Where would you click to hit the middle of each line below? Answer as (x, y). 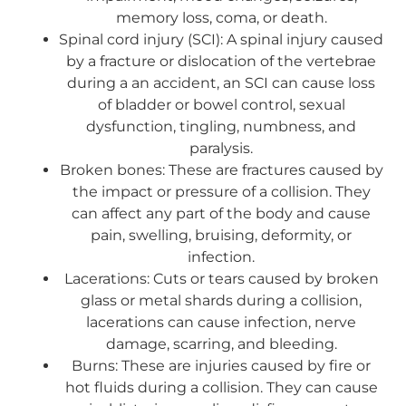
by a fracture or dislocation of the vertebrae (221, 61)
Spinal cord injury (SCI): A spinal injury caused (221, 39)
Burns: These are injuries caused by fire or (221, 365)
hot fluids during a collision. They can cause (221, 387)
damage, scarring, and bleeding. (221, 343)
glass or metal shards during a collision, (221, 300)
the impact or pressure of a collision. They (221, 191)
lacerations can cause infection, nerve (221, 322)
